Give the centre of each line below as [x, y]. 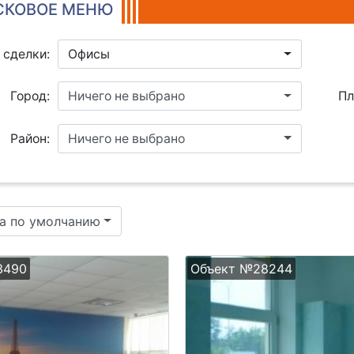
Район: [30, 138]
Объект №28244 [241, 268]
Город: [30, 96]
